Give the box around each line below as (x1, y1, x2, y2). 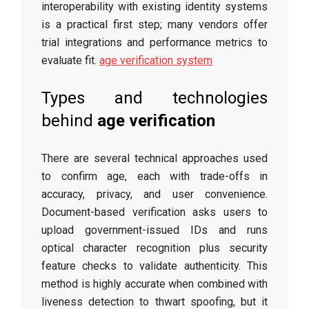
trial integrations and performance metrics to (41, 36, 268, 49)
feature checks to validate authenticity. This (41, 259, 268, 272)
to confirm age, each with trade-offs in (41, 170, 268, 183)
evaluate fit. (41, 54, 99, 67)
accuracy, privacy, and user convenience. (41, 188, 268, 201)
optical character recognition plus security (41, 241, 268, 255)
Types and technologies (41, 88, 268, 108)
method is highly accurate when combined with (41, 277, 268, 290)
